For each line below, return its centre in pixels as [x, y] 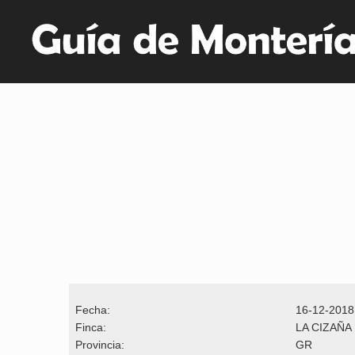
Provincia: [97, 344]
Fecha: [90, 309]
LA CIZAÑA [324, 327]
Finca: [88, 327]
